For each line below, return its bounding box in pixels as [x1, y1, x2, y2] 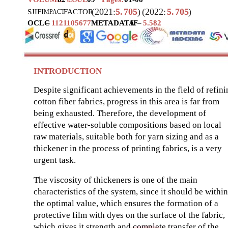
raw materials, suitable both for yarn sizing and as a [34, 132, 219, 142]
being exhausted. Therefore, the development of [34, 108, 206, 119]
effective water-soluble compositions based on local [34, 120, 221, 130]
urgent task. [34, 155, 76, 165]
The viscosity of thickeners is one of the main [34, 175, 197, 185]
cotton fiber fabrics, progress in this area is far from [34, 97, 219, 107]
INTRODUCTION [34, 66, 102, 76]
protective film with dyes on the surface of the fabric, [34, 210, 225, 220]
